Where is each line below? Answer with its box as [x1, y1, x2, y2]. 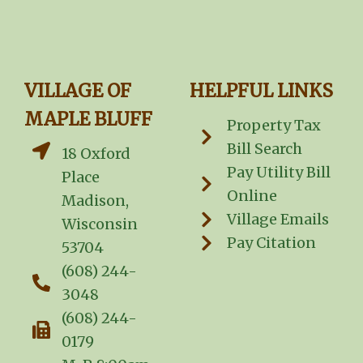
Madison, [61, 191, 129, 210]
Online [226, 186, 277, 205]
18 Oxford [61, 144, 130, 163]
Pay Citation [226, 233, 316, 252]
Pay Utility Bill [226, 163, 331, 181]
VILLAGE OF [24, 79, 131, 102]
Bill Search [226, 139, 302, 158]
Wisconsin [61, 215, 138, 233]
